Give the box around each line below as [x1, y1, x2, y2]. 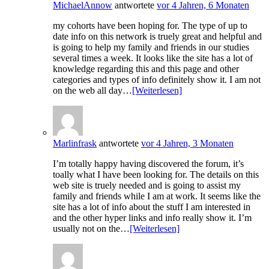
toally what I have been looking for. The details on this [53, 169, 259, 180]
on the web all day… [53, 85, 132, 96]
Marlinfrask [53, 138, 97, 149]
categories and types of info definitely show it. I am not [53, 74, 261, 85]
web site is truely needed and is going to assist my [53, 180, 241, 191]
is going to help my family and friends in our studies [53, 42, 249, 53]
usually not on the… [53, 223, 130, 234]
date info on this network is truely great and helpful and [53, 31, 262, 42]
